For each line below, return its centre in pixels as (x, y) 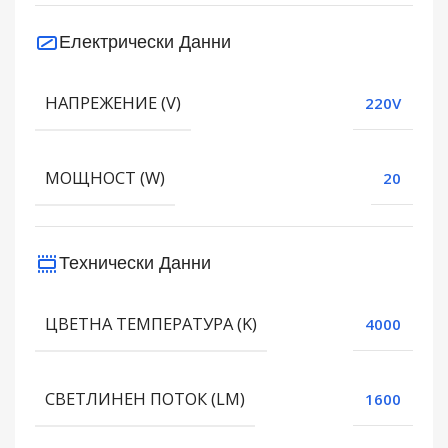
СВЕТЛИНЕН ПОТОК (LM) (145, 399)
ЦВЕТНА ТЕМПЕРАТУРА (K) (151, 324)
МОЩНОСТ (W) (105, 178)
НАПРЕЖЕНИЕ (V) (113, 103)
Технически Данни (135, 262)
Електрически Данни (145, 41)
